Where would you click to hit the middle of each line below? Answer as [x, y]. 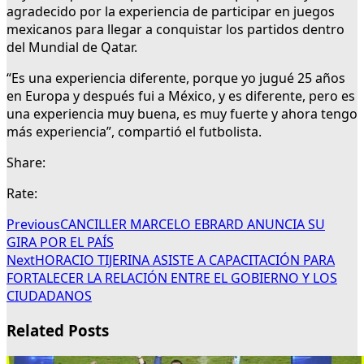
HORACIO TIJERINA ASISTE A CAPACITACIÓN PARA [185, 260]
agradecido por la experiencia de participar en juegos [171, 12]
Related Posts [58, 331]
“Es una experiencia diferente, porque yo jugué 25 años [176, 78]
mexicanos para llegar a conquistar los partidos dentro [175, 30]
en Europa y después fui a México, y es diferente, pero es [181, 96]
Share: [26, 163]
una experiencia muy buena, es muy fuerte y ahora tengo [182, 114]
